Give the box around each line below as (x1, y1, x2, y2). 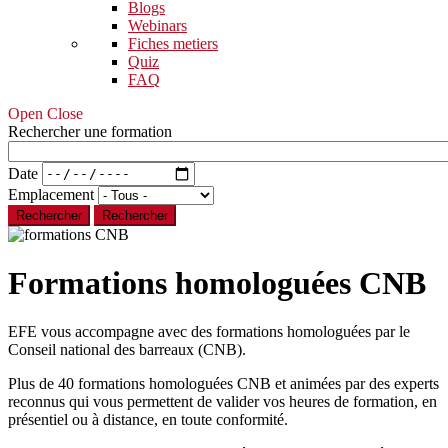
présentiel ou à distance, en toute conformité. (8, 411, 292, 429)
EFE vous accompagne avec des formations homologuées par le (8, 323, 410, 341)
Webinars (128, 16, 187, 34)
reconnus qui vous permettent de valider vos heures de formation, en (8, 393, 437, 411)
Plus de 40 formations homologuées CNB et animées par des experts (8, 375, 439, 393)
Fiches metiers (128, 34, 218, 52)
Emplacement (8, 185, 94, 203)
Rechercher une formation (8, 122, 172, 140)
